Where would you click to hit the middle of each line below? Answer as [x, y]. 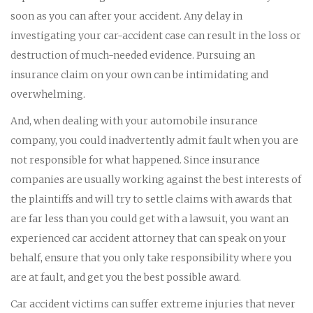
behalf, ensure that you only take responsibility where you [151, 257]
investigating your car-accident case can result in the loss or [156, 35]
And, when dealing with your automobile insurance [134, 121]
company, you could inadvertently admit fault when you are [154, 140]
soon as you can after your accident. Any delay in [126, 16]
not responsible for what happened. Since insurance [135, 160]
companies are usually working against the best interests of [156, 179]
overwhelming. [48, 94]
